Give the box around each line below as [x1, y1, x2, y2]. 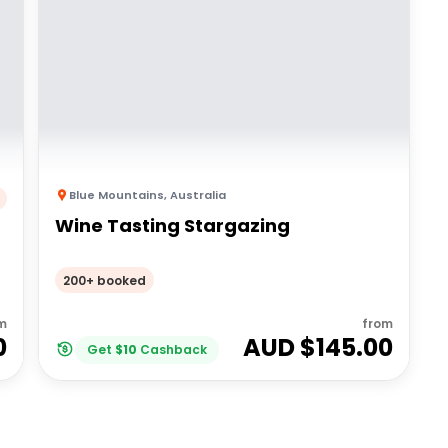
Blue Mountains [69, 187, 165, 203]
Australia [170, 187, 227, 203]
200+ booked [63, 271, 147, 289]
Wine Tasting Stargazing [55, 213, 291, 238]
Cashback [140, 340, 208, 358]
